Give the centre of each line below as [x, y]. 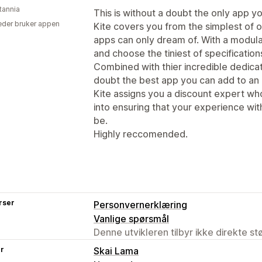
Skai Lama [116, 251]
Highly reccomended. [141, 134]
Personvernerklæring [140, 204]
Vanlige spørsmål [131, 218]
